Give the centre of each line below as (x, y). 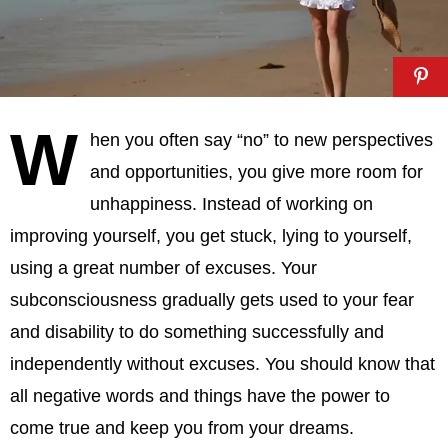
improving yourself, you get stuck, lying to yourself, (211, 235)
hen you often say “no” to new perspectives (261, 139)
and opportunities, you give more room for (256, 171)
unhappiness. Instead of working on (231, 203)
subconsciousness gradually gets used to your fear (212, 299)
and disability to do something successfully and (197, 331)
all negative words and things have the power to (200, 395)
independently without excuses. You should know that (222, 363)
